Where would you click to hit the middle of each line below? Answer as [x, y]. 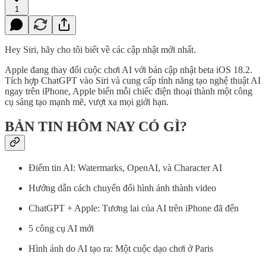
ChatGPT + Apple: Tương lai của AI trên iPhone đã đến [134, 208]
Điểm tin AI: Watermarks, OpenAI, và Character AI [125, 168]
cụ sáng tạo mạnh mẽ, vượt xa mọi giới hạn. [87, 102]
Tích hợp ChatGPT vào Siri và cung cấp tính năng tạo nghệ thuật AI [133, 80]
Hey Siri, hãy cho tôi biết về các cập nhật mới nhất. [100, 49]
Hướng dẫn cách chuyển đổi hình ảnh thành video [122, 188]
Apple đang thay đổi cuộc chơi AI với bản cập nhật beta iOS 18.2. [129, 69]
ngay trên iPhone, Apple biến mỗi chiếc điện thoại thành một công [129, 91]
